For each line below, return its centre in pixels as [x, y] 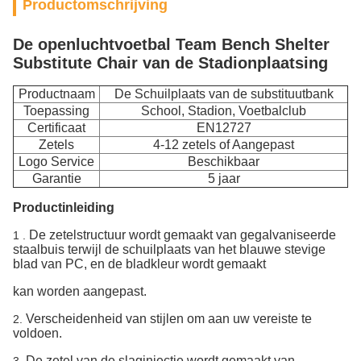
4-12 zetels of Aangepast [224, 145]
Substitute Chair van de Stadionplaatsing [170, 63]
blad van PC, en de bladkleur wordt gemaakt [139, 264]
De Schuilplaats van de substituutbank [224, 94]
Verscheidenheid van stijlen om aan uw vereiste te [169, 319]
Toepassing [56, 111]
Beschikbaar [224, 162]
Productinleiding [64, 207]
